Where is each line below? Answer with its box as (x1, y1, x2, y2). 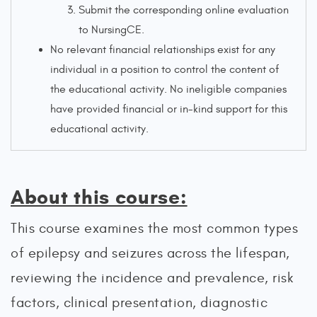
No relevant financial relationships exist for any (50, 43, 275, 56)
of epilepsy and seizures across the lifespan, (11, 245, 290, 261)
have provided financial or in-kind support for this (50, 103, 287, 115)
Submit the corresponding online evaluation (79, 4, 289, 16)
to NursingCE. (79, 23, 144, 36)
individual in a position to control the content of (50, 63, 279, 76)
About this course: (11, 185, 188, 209)
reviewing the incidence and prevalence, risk (11, 270, 293, 286)
